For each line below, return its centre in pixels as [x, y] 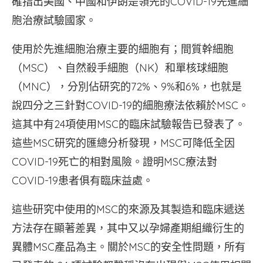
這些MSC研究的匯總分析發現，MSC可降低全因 [123, 143]
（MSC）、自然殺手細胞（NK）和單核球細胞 [120, 68]
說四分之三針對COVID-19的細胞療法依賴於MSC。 [130, 105]
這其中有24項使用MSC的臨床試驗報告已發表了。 [129, 124]
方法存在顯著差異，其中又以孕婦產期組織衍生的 [128, 228]
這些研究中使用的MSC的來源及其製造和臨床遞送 [128, 209]
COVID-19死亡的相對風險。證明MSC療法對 [114, 162]
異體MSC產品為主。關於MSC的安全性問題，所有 [129, 247]
